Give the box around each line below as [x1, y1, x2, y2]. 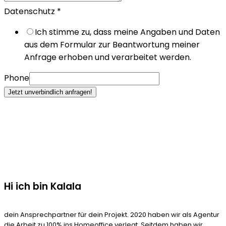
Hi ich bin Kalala [4, 180, 81, 194]
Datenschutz [4, 6, 57, 18]
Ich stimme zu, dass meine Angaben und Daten [35, 26, 220, 38]
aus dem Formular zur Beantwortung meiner [24, 39, 200, 51]
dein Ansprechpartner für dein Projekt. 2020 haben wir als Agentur [4, 210, 219, 220]
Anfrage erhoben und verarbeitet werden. [24, 51, 191, 64]
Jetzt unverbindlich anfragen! [8, 88, 92, 96]
